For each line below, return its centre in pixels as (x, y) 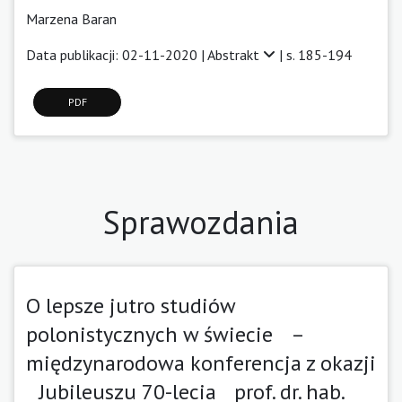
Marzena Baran (71, 18)
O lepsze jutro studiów (131, 305)
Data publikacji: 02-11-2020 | (117, 54)
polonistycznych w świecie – (165, 334)
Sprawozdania (201, 222)
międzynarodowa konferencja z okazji (201, 363)
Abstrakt (235, 54)
